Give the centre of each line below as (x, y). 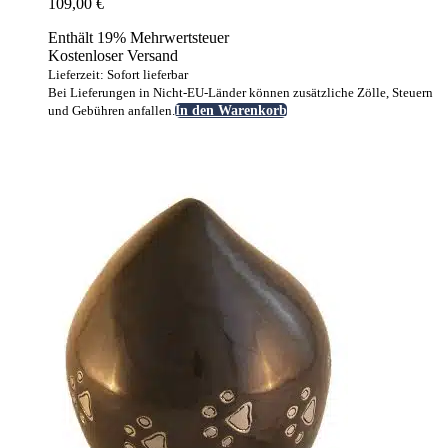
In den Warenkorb (231, 111)
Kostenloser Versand (113, 56)
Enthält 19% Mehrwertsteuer (138, 38)
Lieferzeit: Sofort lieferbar (118, 75)
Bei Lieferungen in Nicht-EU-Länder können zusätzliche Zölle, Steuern (240, 93)
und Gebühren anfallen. (111, 111)
